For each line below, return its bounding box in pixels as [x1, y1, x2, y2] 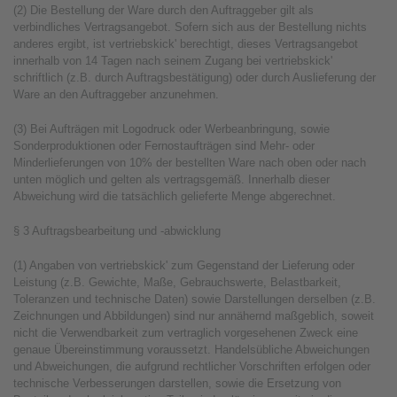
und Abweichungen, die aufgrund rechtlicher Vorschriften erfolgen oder [13, 360, 370, 373]
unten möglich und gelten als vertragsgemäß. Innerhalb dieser [13, 173, 330, 186]
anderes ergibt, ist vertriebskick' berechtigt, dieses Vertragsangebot [13, 37, 358, 51]
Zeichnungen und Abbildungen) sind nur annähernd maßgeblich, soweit [13, 309, 374, 323]
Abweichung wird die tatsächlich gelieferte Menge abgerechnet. [13, 190, 336, 203]
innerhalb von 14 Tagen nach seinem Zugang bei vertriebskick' [13, 54, 332, 67]
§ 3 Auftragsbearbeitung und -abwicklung [13, 224, 221, 237]
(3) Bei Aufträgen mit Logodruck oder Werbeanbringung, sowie [13, 122, 330, 136]
